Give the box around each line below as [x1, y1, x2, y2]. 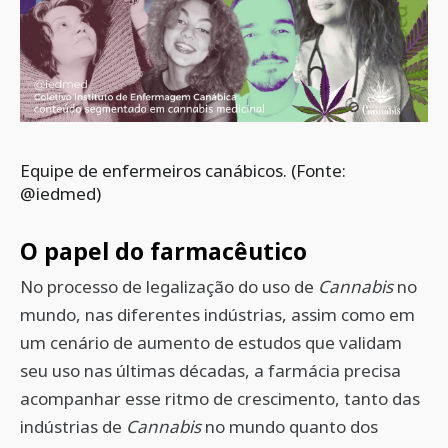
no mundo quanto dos [201, 415, 378, 438]
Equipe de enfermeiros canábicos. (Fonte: [20, 159, 346, 182]
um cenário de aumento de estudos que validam [20, 331, 402, 354]
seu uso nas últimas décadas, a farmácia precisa [20, 359, 401, 382]
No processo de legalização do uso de [20, 275, 318, 298]
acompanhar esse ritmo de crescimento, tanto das [20, 387, 420, 410]
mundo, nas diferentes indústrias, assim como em [20, 303, 415, 326]
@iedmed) [20, 182, 101, 205]
